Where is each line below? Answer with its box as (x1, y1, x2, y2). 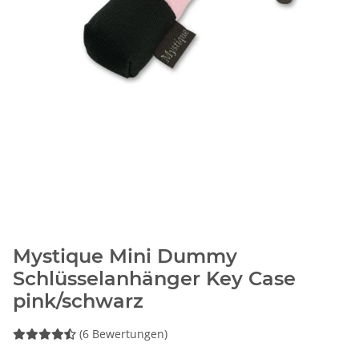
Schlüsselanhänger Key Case (13, 267, 296, 291)
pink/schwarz (13, 289, 143, 313)
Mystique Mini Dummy (13, 244, 237, 268)
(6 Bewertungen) (79, 326, 167, 342)
